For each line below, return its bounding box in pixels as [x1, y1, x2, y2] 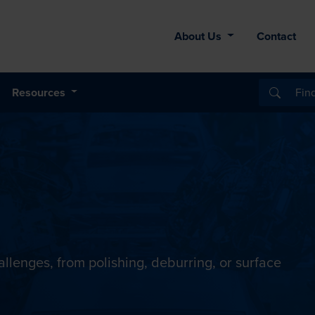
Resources [11, 84, 68, 101]
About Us [174, 27, 225, 44]
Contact [257, 27, 296, 44]
